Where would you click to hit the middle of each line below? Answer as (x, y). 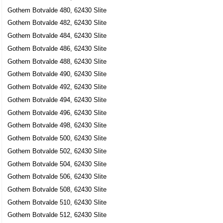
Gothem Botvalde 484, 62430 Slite (57, 36)
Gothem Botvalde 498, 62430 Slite (57, 125)
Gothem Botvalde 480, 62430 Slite (57, 10)
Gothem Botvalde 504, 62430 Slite (57, 164)
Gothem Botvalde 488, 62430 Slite (57, 61)
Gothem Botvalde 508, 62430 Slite (57, 190)
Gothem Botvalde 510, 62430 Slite (57, 202)
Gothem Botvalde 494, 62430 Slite (57, 100)
